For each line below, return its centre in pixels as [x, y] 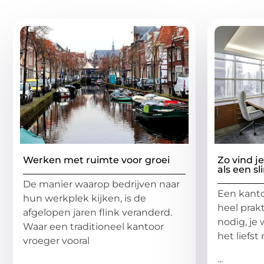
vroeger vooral [56, 241]
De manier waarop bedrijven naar [101, 184]
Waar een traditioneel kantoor [93, 227]
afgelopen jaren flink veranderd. [98, 213]
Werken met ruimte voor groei [96, 160]
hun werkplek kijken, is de [85, 199]
